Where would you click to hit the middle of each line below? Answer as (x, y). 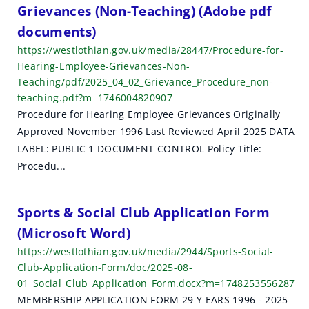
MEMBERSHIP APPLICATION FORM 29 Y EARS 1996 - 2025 (153, 300)
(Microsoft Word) (74, 233)
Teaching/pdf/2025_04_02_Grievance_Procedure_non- (145, 82)
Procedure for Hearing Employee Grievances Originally (149, 114)
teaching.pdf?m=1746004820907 (95, 98)
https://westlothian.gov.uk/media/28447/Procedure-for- (150, 50)
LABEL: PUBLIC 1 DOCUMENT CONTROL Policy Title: (140, 149)
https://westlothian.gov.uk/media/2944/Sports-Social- (146, 251)
